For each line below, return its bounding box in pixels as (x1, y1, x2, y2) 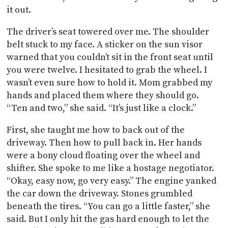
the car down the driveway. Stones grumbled (7, 187, 193, 199)
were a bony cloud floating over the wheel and (7, 149, 201, 161)
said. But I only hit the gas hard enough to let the (7, 213, 210, 225)
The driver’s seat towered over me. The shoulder (7, 25, 210, 38)
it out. (7, 4, 34, 16)
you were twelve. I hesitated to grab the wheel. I (7, 64, 208, 76)
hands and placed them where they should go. (7, 89, 199, 101)
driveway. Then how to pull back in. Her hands (7, 136, 202, 149)
